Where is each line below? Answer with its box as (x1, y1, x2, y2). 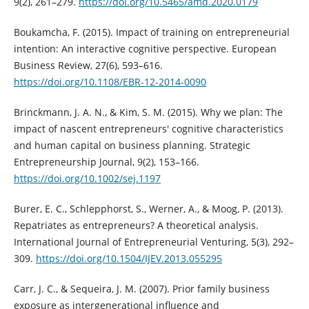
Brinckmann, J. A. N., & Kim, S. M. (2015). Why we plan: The (13, 105, 283, 119)
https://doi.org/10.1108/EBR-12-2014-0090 (13, 74, 206, 88)
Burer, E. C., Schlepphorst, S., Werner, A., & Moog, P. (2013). (13, 201, 283, 215)
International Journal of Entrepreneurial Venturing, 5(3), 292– (13, 235, 294, 248)
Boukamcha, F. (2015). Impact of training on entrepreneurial (13, 25, 290, 39)
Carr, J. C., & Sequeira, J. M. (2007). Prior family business (13, 281, 270, 295)
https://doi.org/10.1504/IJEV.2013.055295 (35, 251, 222, 265)
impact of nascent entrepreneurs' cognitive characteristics (13, 121, 283, 135)
